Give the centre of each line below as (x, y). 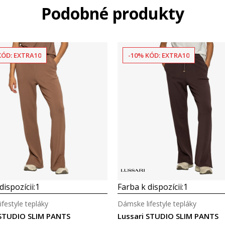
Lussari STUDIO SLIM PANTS (168, 216)
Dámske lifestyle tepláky (157, 204)
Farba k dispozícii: (150, 187)
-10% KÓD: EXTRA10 (159, 55)
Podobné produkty (113, 13)
